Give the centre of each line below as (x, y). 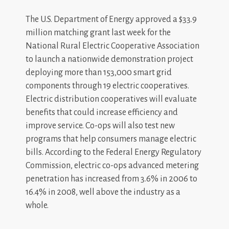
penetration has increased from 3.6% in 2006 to (111, 179)
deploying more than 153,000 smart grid (99, 72)
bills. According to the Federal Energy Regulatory (113, 152)
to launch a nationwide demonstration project (109, 59)
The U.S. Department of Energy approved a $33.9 (111, 19)
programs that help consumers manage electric (111, 139)
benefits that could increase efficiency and (102, 112)
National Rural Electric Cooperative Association (112, 46)
